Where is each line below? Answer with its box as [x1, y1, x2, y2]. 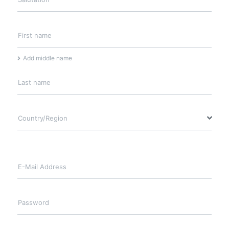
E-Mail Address [18, 163, 66, 171]
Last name [18, 78, 51, 87]
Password [18, 198, 49, 207]
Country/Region [18, 114, 67, 123]
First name [18, 31, 52, 40]
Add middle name [23, 54, 72, 62]
